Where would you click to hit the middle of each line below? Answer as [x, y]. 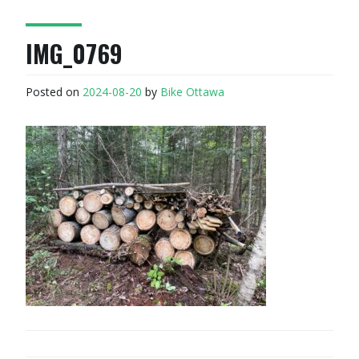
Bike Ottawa [192, 91]
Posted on [54, 91]
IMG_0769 [74, 53]
